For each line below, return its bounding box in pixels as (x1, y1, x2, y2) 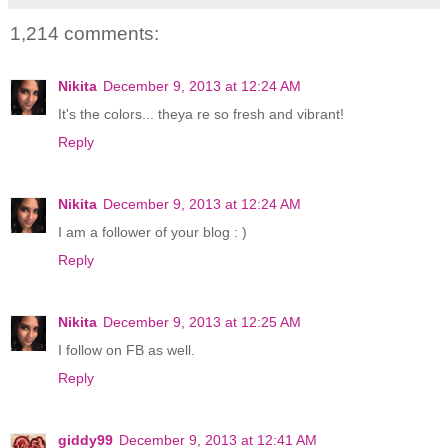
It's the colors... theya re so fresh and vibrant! (58, 105, 344, 122)
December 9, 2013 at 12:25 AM (103, 313, 301, 330)
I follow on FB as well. (58, 341, 195, 358)
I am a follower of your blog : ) (58, 223, 247, 240)
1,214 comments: (10, 23, 159, 45)
